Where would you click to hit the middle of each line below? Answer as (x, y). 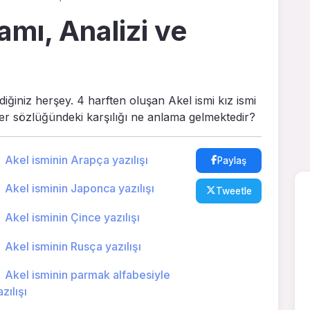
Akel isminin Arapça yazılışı (76, 159)
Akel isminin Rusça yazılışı (73, 246)
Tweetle (234, 191)
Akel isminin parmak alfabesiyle (87, 275)
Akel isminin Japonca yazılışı (79, 189)
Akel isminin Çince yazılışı (72, 217)
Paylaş (232, 160)
